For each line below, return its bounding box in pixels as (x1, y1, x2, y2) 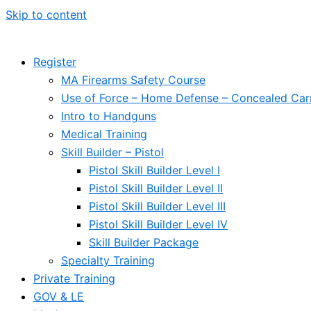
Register (33, 55, 76, 69)
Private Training (33, 271, 115, 285)
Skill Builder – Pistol (61, 145, 164, 159)
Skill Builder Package (89, 235, 199, 249)
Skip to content (6, 8, 87, 22)
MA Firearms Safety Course (61, 73, 205, 87)
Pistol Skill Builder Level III (89, 199, 226, 213)
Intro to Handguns (61, 109, 156, 123)
